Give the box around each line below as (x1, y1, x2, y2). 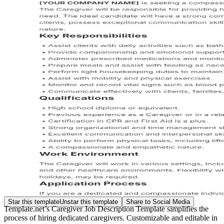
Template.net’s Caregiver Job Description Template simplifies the (4, 204, 208, 213)
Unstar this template (59, 198, 118, 205)
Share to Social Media (126, 198, 190, 205)
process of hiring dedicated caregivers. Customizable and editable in (4, 213, 217, 222)
